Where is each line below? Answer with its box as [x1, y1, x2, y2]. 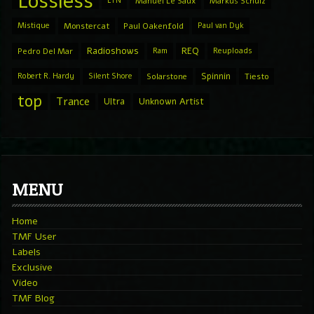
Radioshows [87, 43, 139, 57]
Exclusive [12, 260, 53, 274]
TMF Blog [12, 291, 55, 305]
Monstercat [64, 20, 109, 32]
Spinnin [201, 69, 231, 82]
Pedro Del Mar [18, 45, 73, 57]
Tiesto [245, 70, 268, 82]
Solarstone [146, 70, 187, 82]
